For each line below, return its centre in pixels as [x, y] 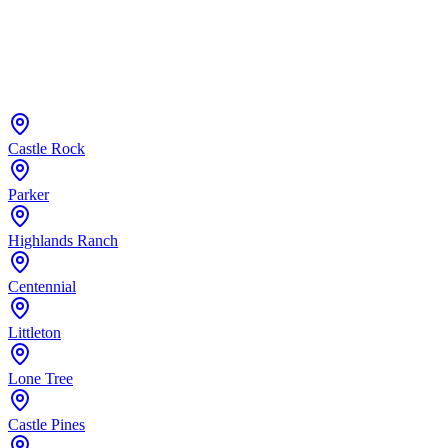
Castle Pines [46, 424]
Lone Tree [40, 378]
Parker [28, 194]
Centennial [42, 286]
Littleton [34, 332]
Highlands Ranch [63, 240]
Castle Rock [46, 148]
